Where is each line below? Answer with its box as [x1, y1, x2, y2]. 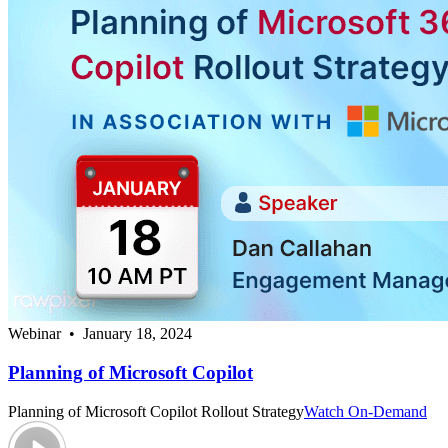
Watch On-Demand [304, 402, 427, 420]
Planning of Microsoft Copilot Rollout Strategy [8, 402, 304, 420]
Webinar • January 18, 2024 [8, 325, 192, 343]
